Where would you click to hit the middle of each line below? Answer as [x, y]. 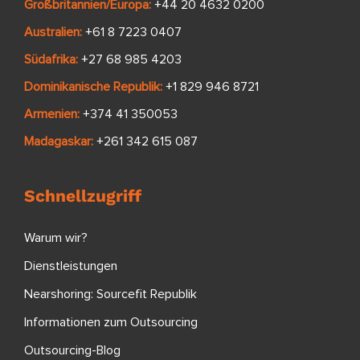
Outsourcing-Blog [72, 350]
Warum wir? [56, 237]
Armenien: [52, 114]
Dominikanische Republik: [93, 86]
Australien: [53, 32]
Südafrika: [51, 59]
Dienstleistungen [71, 266]
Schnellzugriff [83, 195]
